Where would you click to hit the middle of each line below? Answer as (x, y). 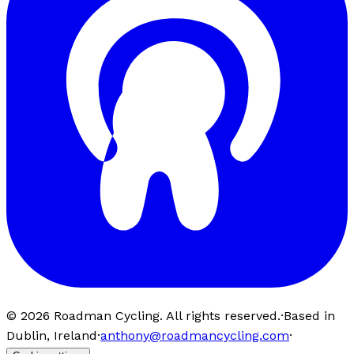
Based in (309, 315)
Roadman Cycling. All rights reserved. (165, 315)
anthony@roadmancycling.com (195, 335)
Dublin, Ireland (52, 335)
